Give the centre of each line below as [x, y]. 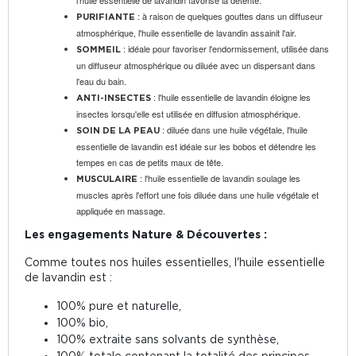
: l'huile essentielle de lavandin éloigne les [231, 97]
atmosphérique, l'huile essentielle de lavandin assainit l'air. [186, 33]
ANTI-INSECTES [114, 98]
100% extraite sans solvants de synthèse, [168, 339]
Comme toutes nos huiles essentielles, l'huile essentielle [175, 262]
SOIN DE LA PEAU [118, 131]
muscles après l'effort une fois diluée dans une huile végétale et [197, 195]
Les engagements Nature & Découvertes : [146, 234]
